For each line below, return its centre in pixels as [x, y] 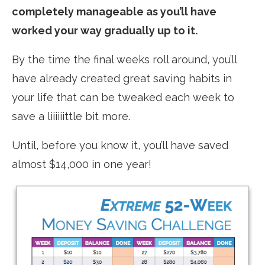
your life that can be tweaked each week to [123, 97]
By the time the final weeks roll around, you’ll [124, 59]
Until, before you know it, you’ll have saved [120, 145]
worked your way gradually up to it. [105, 30]
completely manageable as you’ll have [114, 11]
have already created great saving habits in [122, 78]
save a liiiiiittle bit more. [71, 116]
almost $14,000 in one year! [82, 164]
